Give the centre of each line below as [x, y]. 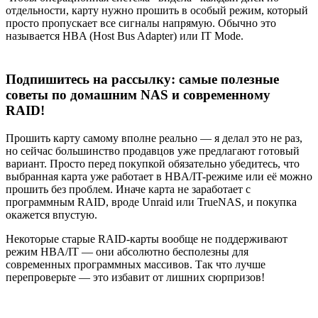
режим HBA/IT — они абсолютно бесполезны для [127, 251]
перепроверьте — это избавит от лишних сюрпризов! [135, 277]
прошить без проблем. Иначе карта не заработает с [128, 189]
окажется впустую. [51, 214]
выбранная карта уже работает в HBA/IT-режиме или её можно [159, 176]
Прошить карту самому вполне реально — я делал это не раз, [154, 138]
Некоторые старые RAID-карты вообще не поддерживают [147, 238]
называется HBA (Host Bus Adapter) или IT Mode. [125, 36]
